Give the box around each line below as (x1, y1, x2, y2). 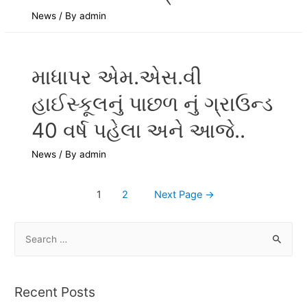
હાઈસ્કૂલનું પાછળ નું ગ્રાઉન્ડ (32, 91, 273, 116)
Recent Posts (14, 284, 96, 301)
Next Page (154, 188, 206, 201)
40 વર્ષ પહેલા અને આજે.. (32, 118, 246, 143)
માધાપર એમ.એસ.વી (32, 64, 203, 90)
